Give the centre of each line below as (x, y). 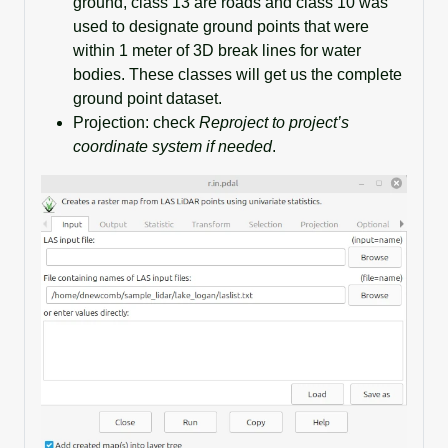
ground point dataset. (147, 99)
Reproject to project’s (274, 123)
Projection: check (136, 123)
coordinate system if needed (172, 147)
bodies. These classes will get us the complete (237, 75)
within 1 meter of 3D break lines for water (217, 51)
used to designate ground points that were (221, 27)
